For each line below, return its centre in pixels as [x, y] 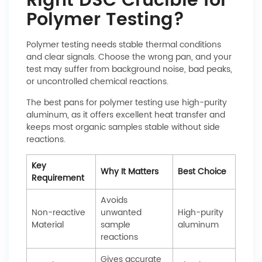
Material [48, 225]
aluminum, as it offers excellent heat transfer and [126, 115]
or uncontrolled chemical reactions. [97, 82]
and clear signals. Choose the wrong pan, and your [129, 57]
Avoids [114, 200]
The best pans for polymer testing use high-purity [127, 103]
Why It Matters [130, 172]
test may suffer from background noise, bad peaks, [129, 69]
